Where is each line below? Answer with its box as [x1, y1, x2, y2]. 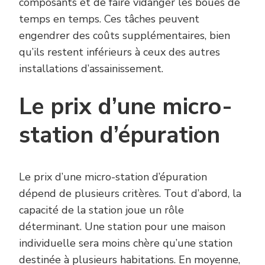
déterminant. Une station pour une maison [19, 219, 225, 234]
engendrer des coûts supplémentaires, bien [19, 28, 230, 43]
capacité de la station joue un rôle [19, 202, 184, 217]
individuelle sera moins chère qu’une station [19, 235, 232, 250]
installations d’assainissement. [19, 61, 163, 76]
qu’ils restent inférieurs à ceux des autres [19, 44, 220, 59]
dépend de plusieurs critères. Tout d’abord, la [19, 186, 241, 201]
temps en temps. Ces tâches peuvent [19, 11, 199, 26]
